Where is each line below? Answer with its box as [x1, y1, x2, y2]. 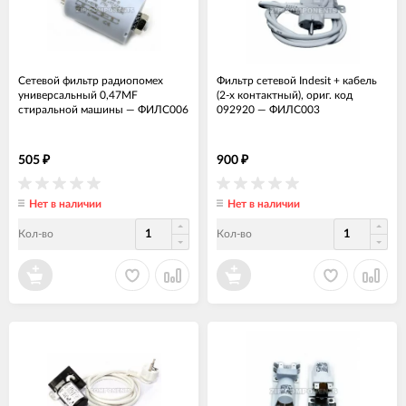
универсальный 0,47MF [18, 90, 138, 101]
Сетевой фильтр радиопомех [18, 75, 163, 87]
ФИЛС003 [269, 104, 320, 116]
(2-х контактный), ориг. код [217, 90, 353, 101]
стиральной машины [18, 104, 123, 116]
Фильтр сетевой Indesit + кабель [217, 75, 377, 87]
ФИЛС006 [138, 104, 188, 116]
